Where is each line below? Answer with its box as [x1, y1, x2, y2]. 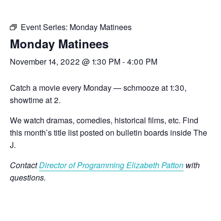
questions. [10, 172, 46, 183]
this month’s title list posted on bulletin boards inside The [10, 127, 207, 138]
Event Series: [21, 21, 70, 33]
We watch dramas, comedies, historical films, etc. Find [10, 114, 198, 126]
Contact [10, 159, 39, 171]
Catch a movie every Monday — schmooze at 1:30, [10, 82, 186, 93]
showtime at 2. [10, 94, 61, 106]
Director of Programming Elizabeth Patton [39, 159, 184, 171]
